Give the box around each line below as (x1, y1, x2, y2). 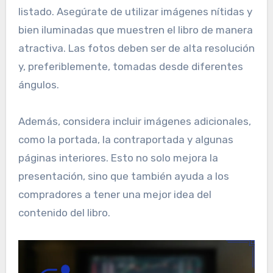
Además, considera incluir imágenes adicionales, (18, 115, 251, 128)
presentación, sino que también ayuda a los (18, 170, 229, 183)
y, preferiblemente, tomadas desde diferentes (18, 60, 243, 73)
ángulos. (18, 79, 59, 91)
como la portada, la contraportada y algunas (18, 133, 233, 146)
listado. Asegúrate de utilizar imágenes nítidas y (18, 5, 252, 18)
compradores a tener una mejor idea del (18, 188, 211, 201)
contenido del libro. (18, 207, 110, 219)
